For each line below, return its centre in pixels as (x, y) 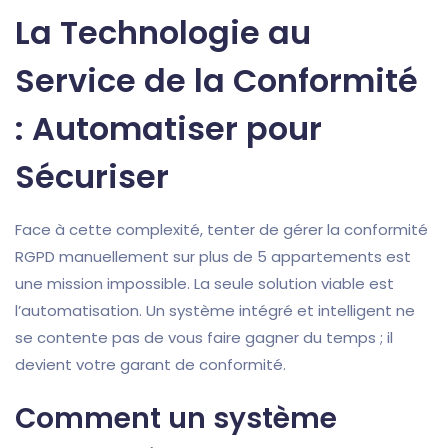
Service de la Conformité (216, 81)
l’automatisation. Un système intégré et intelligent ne (215, 311)
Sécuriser (92, 177)
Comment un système (176, 419)
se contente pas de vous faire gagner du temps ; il (204, 338)
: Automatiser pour (168, 129)
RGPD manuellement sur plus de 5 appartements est (213, 257)
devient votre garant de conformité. (150, 365)
